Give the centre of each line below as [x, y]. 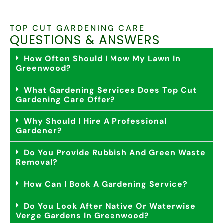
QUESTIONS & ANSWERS [85, 40]
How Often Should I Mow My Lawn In [102, 58]
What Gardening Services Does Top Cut [110, 90]
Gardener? [39, 130]
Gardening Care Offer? [66, 99]
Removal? [37, 162]
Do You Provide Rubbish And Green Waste [115, 152]
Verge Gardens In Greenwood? [83, 215]
